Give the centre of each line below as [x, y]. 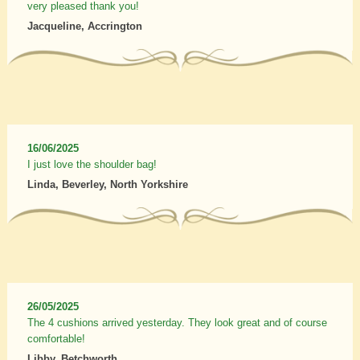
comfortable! [56, 338]
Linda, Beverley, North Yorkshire [107, 184]
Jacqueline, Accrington [84, 26]
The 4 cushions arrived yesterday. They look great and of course [177, 322]
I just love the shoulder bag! [92, 164]
